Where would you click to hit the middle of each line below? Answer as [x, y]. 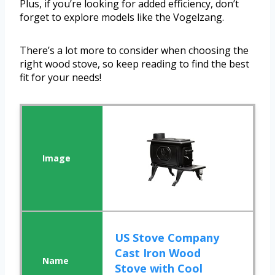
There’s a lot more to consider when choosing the [134, 50]
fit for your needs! [60, 77]
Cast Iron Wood [158, 253]
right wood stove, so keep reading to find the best [134, 64]
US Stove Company [167, 237]
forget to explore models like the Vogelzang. [122, 17]
